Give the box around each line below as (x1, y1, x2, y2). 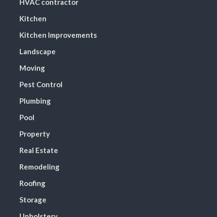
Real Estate (19, 145, 58, 155)
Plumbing (19, 96, 51, 105)
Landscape (19, 46, 56, 56)
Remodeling (19, 162, 60, 171)
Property (19, 129, 50, 138)
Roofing (19, 178, 46, 187)
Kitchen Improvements (19, 30, 97, 39)
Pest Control (19, 79, 62, 89)
